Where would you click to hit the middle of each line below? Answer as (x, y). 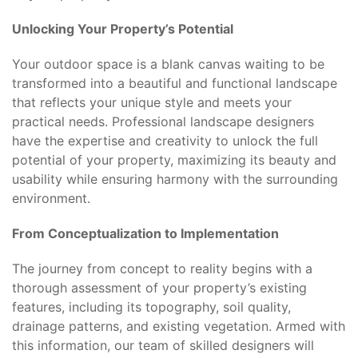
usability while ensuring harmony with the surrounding (175, 179)
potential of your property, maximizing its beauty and (174, 160)
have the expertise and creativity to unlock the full (165, 141)
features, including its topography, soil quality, (151, 307)
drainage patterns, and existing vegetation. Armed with (179, 326)
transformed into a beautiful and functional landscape (175, 83)
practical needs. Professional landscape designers (163, 121)
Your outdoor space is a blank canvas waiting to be (168, 64)
